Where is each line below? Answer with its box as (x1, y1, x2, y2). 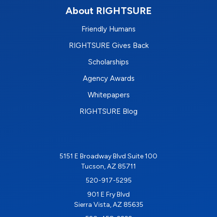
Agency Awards (82, 74, 135, 83)
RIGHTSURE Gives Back (68, 41, 149, 50)
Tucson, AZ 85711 (81, 162, 136, 170)
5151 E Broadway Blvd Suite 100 (60, 152, 157, 160)
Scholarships (88, 57, 129, 66)
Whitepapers (87, 90, 130, 99)
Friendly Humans (81, 24, 136, 33)
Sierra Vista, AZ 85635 (74, 200, 143, 209)
